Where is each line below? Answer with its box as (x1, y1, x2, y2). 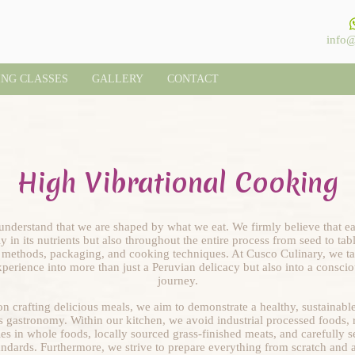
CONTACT (167, 73, 219, 85)
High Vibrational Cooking (17, 165, 338, 201)
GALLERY (92, 73, 143, 85)
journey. (157, 274, 198, 287)
